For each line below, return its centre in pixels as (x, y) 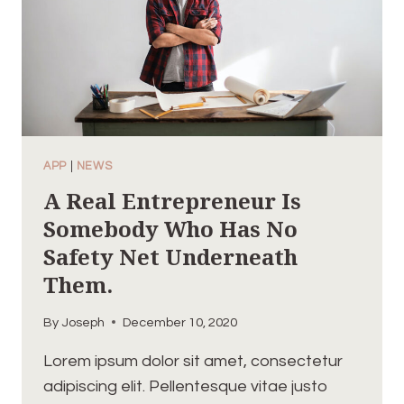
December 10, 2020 (180, 322)
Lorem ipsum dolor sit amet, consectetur (193, 361)
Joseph (83, 322)
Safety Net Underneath (170, 257)
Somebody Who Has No (170, 229)
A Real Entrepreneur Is (172, 201)
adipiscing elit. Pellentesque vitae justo (186, 386)
